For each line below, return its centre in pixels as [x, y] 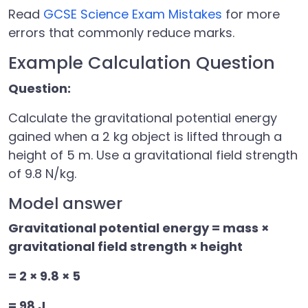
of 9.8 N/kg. [42, 174]
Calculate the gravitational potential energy [143, 118]
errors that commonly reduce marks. [121, 33]
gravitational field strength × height [125, 246]
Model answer [65, 203]
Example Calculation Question [142, 63]
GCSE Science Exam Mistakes [133, 14]
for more [251, 14]
